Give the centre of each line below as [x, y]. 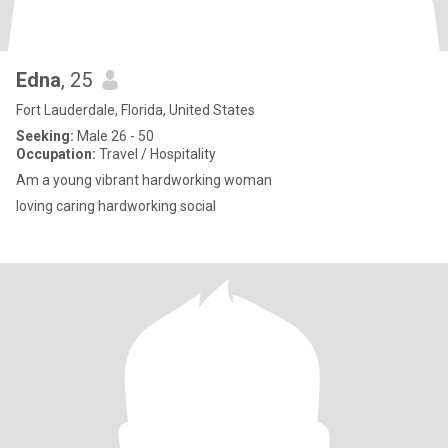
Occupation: [56, 154]
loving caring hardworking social [116, 206]
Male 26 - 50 [114, 136]
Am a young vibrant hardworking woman [144, 180]
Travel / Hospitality [156, 154]
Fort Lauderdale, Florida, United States [135, 110]
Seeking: [45, 136]
